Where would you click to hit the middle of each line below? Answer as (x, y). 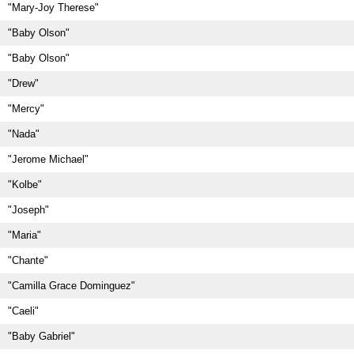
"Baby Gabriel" (41, 336)
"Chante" (28, 260)
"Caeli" (23, 311)
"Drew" (23, 83)
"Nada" (24, 134)
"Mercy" (26, 109)
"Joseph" (28, 210)
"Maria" (24, 235)
